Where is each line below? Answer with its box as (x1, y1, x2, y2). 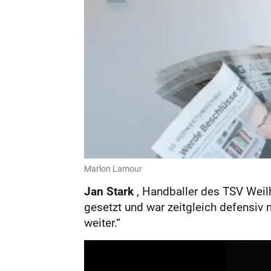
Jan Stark (83, 183, 137, 199)
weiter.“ (83, 214, 120, 230)
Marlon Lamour (83, 162, 142, 174)
